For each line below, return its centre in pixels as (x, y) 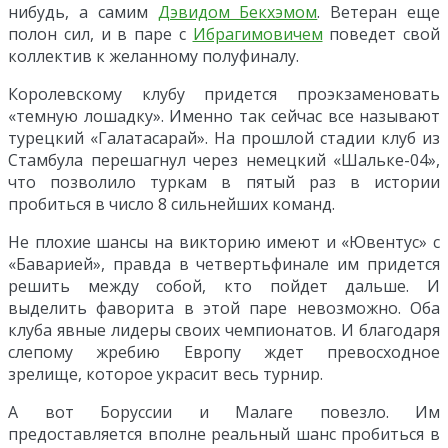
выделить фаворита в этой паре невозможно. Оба (224, 307)
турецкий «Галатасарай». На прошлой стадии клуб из (224, 137)
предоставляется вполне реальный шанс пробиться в (224, 433)
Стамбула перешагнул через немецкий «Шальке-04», (224, 159)
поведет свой (381, 33)
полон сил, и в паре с (100, 33)
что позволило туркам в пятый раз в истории (224, 181)
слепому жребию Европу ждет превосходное (224, 351)
